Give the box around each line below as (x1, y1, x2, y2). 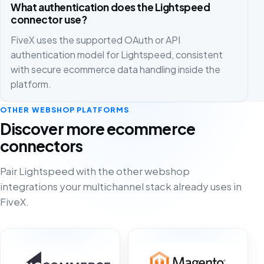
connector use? (11, 13, 87, 27)
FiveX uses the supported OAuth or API (11, 33, 181, 46)
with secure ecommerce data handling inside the (11, 62, 221, 75)
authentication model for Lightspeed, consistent (11, 48, 223, 61)
